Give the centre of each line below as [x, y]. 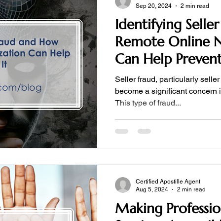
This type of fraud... [148, 103]
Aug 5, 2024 [152, 189]
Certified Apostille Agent [168, 181]
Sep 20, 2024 [154, 6]
